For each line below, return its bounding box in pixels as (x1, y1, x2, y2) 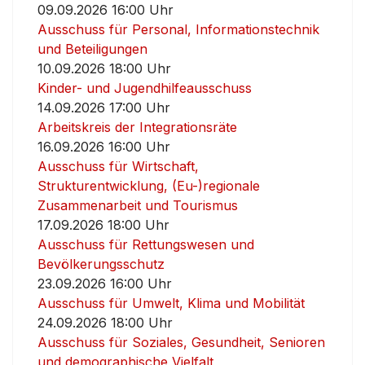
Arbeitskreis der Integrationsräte (37, 119, 237, 135)
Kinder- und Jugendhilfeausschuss (37, 80, 252, 96)
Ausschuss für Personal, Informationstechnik (37, 21, 319, 37)
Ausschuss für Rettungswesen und (37, 236, 254, 253)
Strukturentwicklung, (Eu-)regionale (37, 178, 260, 194)
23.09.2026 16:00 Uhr (37, 275, 172, 292)
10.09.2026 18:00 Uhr (37, 60, 171, 77)
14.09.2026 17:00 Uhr (37, 99, 170, 116)
